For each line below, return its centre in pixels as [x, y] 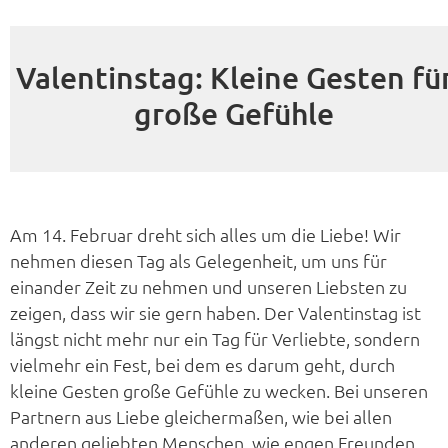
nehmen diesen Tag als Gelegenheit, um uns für [198, 261]
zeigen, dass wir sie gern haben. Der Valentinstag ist [215, 313]
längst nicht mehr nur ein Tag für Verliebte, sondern [215, 339]
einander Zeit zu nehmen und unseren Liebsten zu [208, 287]
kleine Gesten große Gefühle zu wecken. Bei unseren [219, 391]
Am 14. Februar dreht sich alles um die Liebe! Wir [205, 235]
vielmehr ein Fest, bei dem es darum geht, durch [202, 365]
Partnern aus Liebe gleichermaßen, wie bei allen [201, 417]
